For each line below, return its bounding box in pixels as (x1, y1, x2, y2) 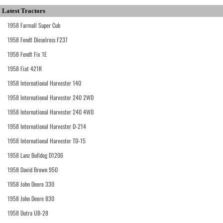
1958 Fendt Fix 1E (7, 50, 47, 59)
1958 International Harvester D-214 (7, 122, 86, 131)
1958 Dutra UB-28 (7, 209, 48, 218)
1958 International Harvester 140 (7, 79, 81, 88)
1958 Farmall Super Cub (7, 21, 60, 30)
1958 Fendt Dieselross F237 (7, 35, 68, 44)
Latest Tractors (2, 7, 45, 15)
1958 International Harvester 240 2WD (7, 93, 94, 102)
